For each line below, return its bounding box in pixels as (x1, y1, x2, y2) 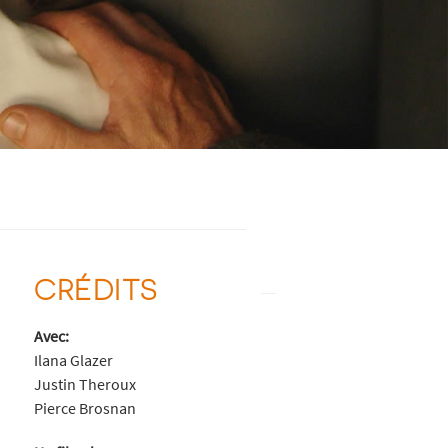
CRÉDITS (33, 270, 158, 305)
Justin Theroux (33, 373, 136, 394)
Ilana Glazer (33, 349, 113, 370)
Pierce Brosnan (33, 397, 136, 418)
